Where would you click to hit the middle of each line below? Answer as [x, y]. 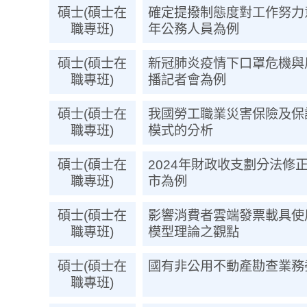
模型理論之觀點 [193, 232]
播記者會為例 [187, 80]
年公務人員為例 [193, 29]
